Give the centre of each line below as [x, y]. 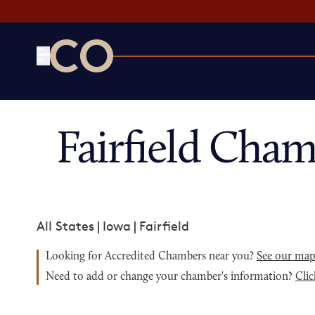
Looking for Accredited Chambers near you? [151, 257]
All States [65, 226]
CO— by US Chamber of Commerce [154, 81]
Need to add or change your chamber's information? [171, 277]
